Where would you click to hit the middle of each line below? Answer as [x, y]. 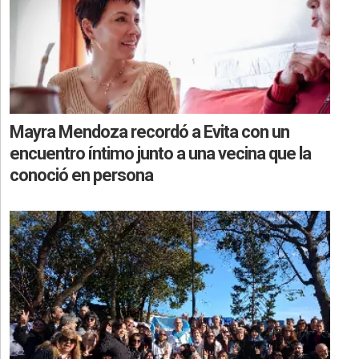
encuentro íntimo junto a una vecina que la [160, 153]
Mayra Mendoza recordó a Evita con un [149, 131]
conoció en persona [81, 175]
